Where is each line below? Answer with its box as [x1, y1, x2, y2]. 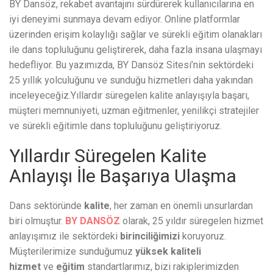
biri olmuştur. [9, 215, 65, 227]
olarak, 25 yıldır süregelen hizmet [120, 215, 263, 227]
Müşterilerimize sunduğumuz [9, 246, 135, 258]
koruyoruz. [180, 230, 226, 243]
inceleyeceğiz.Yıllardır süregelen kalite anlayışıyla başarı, [9, 90, 249, 102]
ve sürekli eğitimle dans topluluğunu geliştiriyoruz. [9, 120, 222, 132]
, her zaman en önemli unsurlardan [110, 200, 253, 212]
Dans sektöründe [9, 200, 84, 212]
